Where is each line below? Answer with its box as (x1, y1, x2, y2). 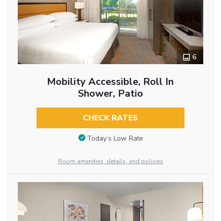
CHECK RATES (82, 112, 138, 123)
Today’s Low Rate (87, 133, 143, 143)
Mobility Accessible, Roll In (47, 74, 174, 88)
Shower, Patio (77, 86, 143, 100)
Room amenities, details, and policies (58, 157, 163, 165)
